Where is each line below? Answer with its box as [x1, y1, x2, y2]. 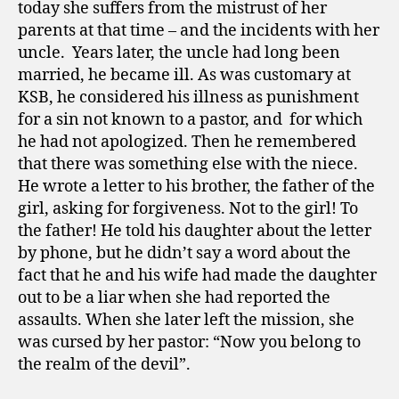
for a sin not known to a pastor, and [18, 110, 282, 130]
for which [289, 110, 362, 130]
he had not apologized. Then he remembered [18, 132, 356, 152]
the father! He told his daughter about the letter [18, 221, 371, 241]
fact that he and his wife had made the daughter [18, 265, 377, 286]
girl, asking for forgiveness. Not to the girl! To [18, 199, 358, 219]
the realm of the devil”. [18, 354, 191, 375]
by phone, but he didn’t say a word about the [18, 243, 351, 264]
